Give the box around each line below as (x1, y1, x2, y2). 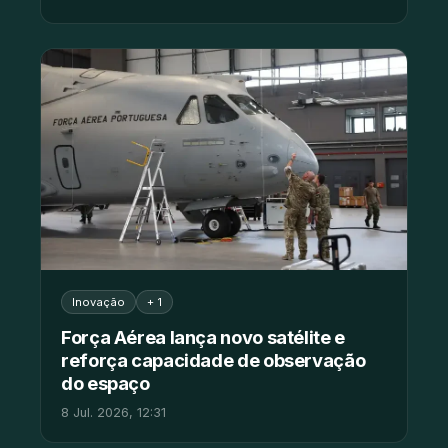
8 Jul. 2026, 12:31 (61, 404, 166, 420)
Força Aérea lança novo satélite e (61, 325, 345, 348)
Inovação (72, 294, 125, 309)
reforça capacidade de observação (61, 348, 366, 371)
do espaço (61, 371, 150, 394)
